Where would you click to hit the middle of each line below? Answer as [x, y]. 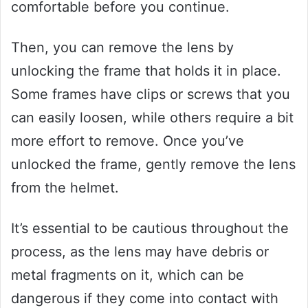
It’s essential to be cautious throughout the [150, 228]
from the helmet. [65, 187]
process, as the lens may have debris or [140, 251]
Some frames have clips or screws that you [151, 94]
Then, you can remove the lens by [122, 47]
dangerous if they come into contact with [145, 298]
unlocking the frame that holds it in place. [146, 70]
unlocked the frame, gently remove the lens [153, 164]
